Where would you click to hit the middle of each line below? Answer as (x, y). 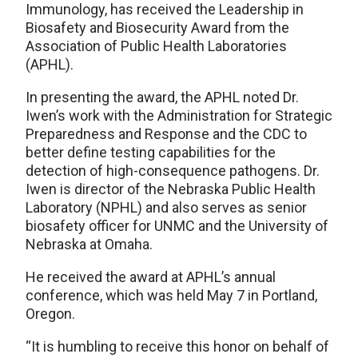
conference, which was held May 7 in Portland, (171, 295)
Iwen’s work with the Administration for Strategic (179, 115)
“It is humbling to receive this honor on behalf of (177, 346)
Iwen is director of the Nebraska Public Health (171, 189)
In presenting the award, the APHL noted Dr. (162, 97)
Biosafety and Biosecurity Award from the (157, 27)
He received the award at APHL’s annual (151, 276)
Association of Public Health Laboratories (156, 46)
